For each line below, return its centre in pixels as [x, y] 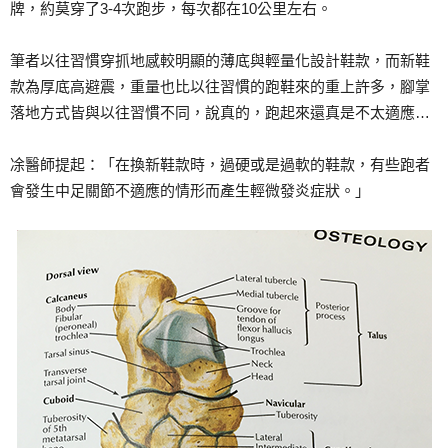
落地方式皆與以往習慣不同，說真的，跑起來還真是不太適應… [220, 112]
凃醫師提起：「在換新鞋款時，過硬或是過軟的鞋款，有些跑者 [220, 164]
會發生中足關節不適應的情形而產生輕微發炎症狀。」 [190, 190]
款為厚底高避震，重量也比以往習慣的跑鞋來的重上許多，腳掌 [220, 86]
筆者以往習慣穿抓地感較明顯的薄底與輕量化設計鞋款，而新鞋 [220, 60]
